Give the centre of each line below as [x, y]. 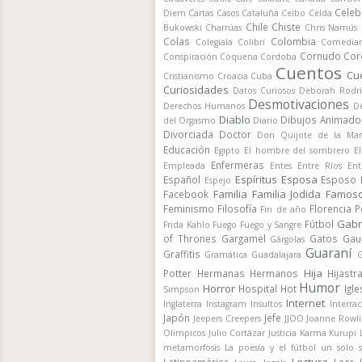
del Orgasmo [190, 120]
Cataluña [261, 13]
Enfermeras [238, 165]
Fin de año [283, 209]
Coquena [239, 57]
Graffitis [182, 254]
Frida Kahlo [187, 225]
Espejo [217, 180]
